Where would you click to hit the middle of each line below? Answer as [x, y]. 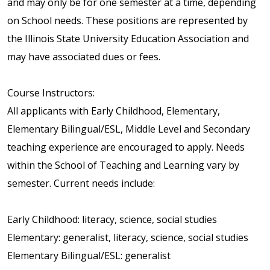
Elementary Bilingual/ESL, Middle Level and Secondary [129, 129]
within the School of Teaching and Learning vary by [123, 165]
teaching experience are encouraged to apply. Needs [126, 147]
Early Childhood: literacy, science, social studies [112, 220]
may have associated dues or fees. [84, 57]
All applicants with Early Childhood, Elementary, [114, 111]
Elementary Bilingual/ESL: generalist [89, 256]
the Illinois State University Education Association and [128, 39]
